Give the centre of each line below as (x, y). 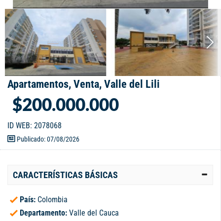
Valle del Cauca (94, 213)
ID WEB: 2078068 (35, 126)
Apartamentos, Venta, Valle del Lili (84, 84)
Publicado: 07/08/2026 (47, 139)
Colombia (53, 200)
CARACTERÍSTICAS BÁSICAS (65, 175)
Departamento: (44, 213)
